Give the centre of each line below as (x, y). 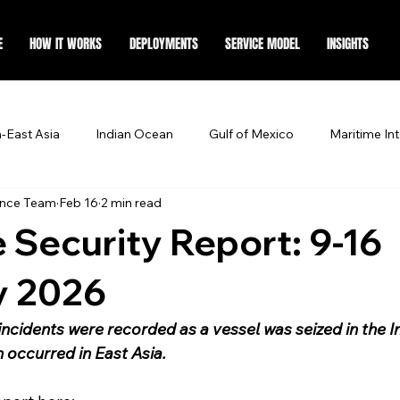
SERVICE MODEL (263, 43)
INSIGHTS (348, 43)
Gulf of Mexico (251, 133)
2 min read (131, 202)
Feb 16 (79, 202)
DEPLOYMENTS (163, 43)
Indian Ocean (134, 133)
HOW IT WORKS (66, 43)
